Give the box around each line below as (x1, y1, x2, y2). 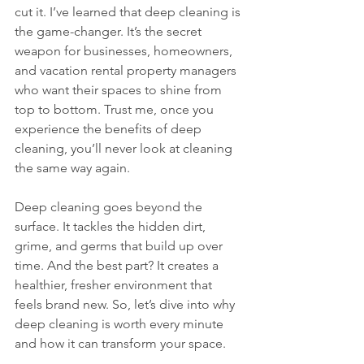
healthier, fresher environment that (15, 277, 215, 292)
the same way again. (15, 160, 130, 175)
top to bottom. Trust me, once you (15, 102, 217, 117)
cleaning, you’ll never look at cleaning (15, 141, 236, 156)
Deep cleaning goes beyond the (15, 199, 206, 214)
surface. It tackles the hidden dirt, (15, 219, 209, 234)
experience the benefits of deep (15, 121, 205, 136)
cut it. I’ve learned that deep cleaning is (15, 4, 244, 19)
